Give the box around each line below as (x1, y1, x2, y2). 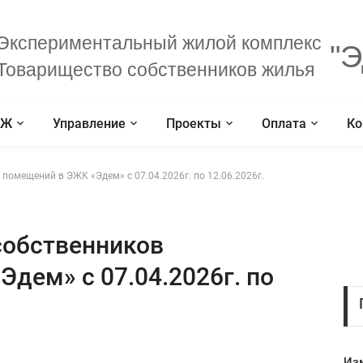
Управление (53, 115, 126, 131)
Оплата (262, 115, 306, 131)
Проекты (166, 115, 221, 131)
